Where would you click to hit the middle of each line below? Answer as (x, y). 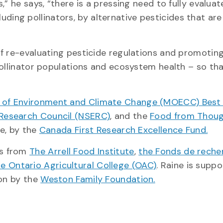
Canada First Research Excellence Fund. (123, 130)
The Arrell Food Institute (82, 151)
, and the (130, 116)
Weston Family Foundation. (98, 179)
